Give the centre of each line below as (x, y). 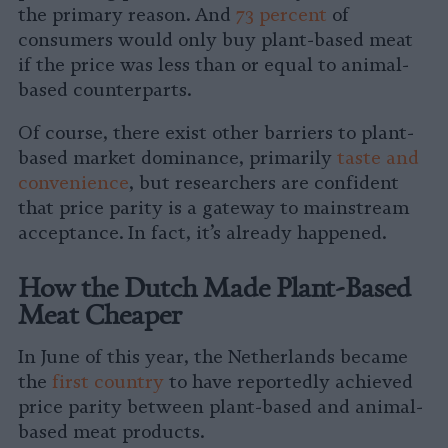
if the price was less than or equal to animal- (213, 65)
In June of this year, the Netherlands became (213, 357)
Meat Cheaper (100, 314)
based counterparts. (104, 90)
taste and (378, 158)
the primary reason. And (127, 15)
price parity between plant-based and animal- (220, 407)
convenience (73, 183)
